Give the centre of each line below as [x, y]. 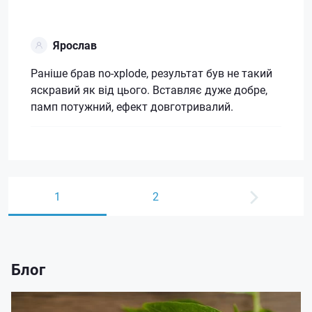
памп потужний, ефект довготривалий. [132, 106]
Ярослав [75, 45]
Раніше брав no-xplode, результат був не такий [151, 72]
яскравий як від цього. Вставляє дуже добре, [149, 89]
